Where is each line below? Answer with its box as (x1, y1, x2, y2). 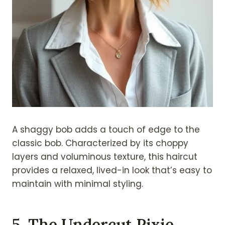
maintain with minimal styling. (12, 178, 143, 190)
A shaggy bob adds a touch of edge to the (12, 124, 200, 136)
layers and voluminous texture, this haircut (12, 151, 197, 163)
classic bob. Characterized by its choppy (12, 137, 188, 150)
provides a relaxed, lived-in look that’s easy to (12, 164, 212, 177)
